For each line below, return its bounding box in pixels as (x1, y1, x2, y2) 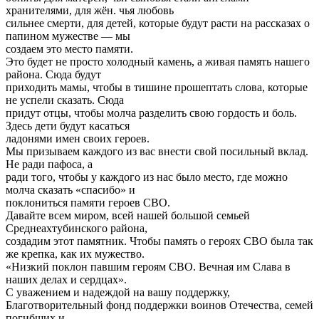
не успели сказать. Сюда (6, 93, 124, 106)
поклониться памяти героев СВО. (6, 196, 170, 209)
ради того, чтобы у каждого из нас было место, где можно (6, 170, 288, 183)
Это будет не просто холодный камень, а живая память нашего (6, 55, 310, 68)
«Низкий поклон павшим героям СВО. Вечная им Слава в (6, 260, 291, 273)
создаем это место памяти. (6, 42, 133, 55)
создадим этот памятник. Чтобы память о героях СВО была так (6, 234, 313, 247)
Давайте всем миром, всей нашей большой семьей (6, 209, 250, 221)
